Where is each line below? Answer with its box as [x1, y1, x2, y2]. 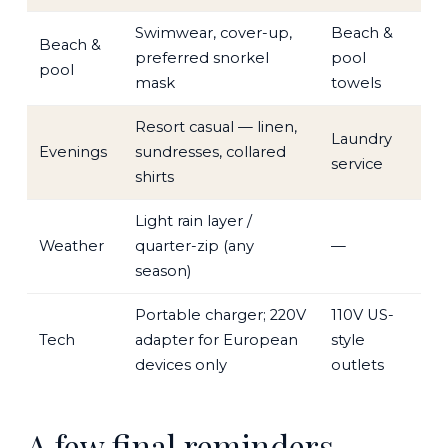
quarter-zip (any [134, 237, 254, 256]
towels [330, 74, 381, 93]
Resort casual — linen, [134, 118, 297, 137]
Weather [38, 237, 104, 256]
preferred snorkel [134, 49, 269, 68]
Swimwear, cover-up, [134, 24, 292, 43]
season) [134, 262, 191, 281]
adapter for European [134, 331, 298, 350]
